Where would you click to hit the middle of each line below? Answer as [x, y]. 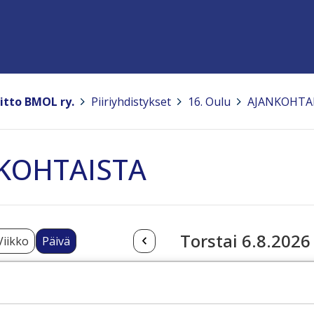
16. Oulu [209, 101]
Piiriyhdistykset [131, 101]
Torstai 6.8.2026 [245, 241]
